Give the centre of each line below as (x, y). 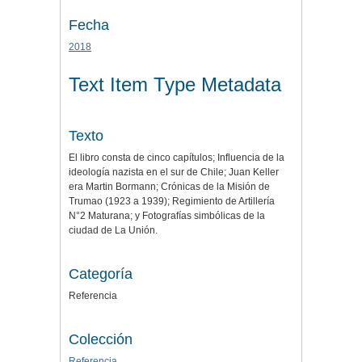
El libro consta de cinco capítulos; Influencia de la (177, 157)
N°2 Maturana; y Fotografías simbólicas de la (167, 215)
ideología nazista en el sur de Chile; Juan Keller (174, 172)
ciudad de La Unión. (113, 230)
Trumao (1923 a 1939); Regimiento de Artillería (172, 201)
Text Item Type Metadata (175, 84)
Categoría (101, 274)
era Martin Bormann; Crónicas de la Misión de (169, 186)
